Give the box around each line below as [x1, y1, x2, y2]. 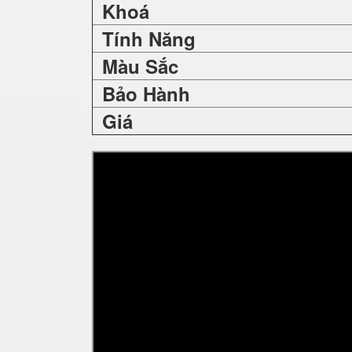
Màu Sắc [102, 53, 178, 79]
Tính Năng [102, 25, 196, 52]
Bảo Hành [102, 80, 190, 107]
